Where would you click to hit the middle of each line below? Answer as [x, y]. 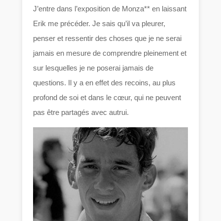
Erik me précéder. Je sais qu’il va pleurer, [99, 24]
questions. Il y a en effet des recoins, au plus [105, 83]
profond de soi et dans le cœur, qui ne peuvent [107, 98]
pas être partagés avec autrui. [81, 112]
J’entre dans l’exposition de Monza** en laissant [110, 9]
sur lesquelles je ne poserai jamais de [93, 68]
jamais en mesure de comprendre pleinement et [110, 53]
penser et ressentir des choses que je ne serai [108, 38]
